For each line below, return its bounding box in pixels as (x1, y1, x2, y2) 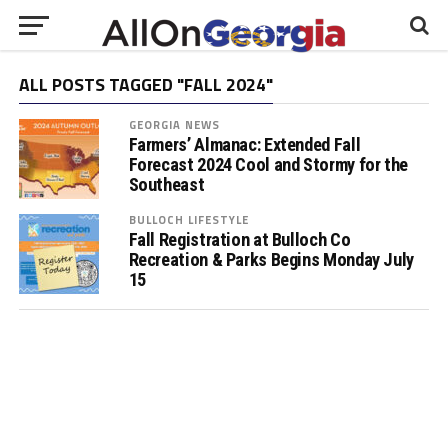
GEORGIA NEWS (128, 116, 221, 133)
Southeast (128, 174, 205, 195)
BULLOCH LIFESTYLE (128, 211, 250, 228)
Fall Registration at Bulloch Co (128, 229, 351, 250)
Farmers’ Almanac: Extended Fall (128, 134, 361, 155)
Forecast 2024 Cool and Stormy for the (128, 154, 408, 175)
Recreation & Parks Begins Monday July (128, 249, 414, 270)
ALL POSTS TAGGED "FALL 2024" (18, 71, 273, 98)
